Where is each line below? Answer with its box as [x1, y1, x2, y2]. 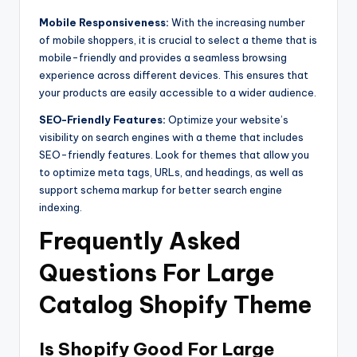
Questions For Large [39, 258, 274, 288]
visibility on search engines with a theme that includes [39, 131, 304, 144]
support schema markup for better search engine [39, 183, 282, 197]
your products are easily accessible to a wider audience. [39, 86, 316, 100]
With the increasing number [169, 16, 305, 29]
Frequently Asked [39, 226, 241, 257]
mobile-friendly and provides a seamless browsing [39, 51, 287, 65]
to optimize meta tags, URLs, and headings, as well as [39, 166, 304, 179]
